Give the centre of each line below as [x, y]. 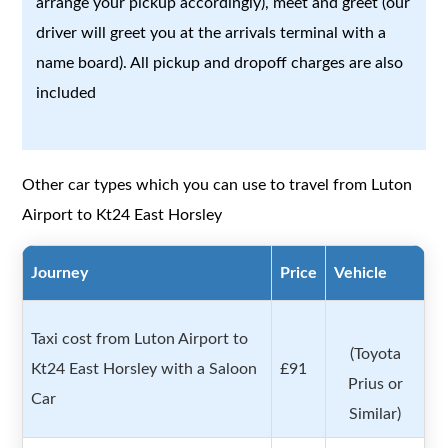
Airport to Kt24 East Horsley [122, 215]
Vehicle [361, 273]
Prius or [375, 384]
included [66, 92]
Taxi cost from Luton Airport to [140, 339]
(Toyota [375, 354]
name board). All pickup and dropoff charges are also [220, 62]
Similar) [375, 414]
